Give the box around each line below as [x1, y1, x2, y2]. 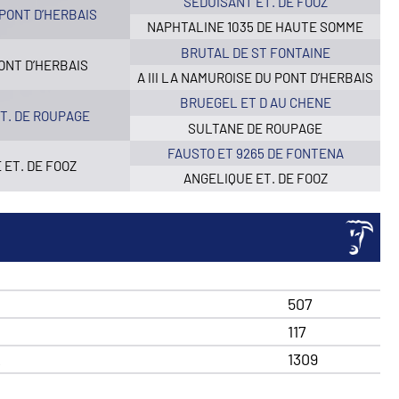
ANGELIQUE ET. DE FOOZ [183, 170, 328, 187]
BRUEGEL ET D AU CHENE [179, 94, 331, 111]
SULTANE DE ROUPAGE [188, 119, 323, 136]
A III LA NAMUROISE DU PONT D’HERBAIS [137, 69, 374, 85]
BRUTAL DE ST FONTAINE [180, 44, 330, 61]
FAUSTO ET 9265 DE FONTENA [167, 145, 344, 162]
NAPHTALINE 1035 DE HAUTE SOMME [147, 19, 364, 36]
